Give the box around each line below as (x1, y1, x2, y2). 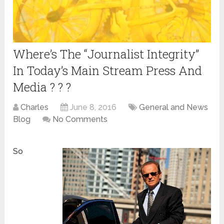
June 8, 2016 (70, 102, 117, 112)
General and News (139, 102, 208, 112)
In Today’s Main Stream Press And (13, 62, 202, 79)
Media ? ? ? (13, 79, 71, 95)
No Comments (52, 114, 108, 124)
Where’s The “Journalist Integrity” (13, 46, 199, 62)
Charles (20, 102, 49, 112)
